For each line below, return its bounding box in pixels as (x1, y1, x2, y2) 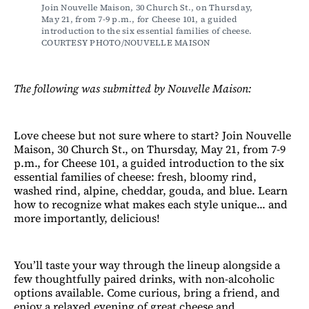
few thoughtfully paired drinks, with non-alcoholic (14, 270, 275, 286)
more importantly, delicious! (14, 210, 160, 226)
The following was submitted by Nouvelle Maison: (14, 80, 252, 96)
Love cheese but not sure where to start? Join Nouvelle (14, 127, 291, 143)
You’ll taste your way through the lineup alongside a (14, 257, 280, 272)
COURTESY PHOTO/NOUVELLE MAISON (41, 37, 210, 48)
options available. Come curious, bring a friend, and (14, 284, 280, 300)
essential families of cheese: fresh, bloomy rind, (14, 168, 257, 184)
